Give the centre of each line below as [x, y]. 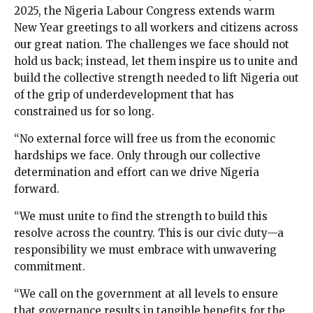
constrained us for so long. [84, 112]
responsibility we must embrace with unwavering [145, 250]
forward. [37, 189]
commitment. [50, 267]
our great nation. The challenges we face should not [152, 45]
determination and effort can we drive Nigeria [137, 173]
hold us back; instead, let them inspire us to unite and [156, 61]
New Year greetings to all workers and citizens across [156, 28]
